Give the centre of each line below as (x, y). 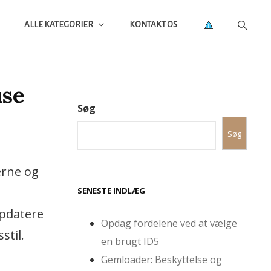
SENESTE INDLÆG (111, 191)
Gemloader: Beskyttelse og (162, 260)
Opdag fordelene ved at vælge (169, 224)
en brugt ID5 (130, 242)
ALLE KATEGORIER (59, 24)
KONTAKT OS (153, 24)
